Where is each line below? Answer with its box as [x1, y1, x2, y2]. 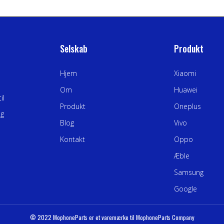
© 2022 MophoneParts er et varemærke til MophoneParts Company [29, 212, 194, 221]
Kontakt [60, 134, 85, 144]
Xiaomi [174, 68, 196, 78]
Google [174, 183, 197, 193]
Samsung [174, 167, 203, 177]
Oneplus [174, 101, 201, 111]
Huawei [174, 84, 197, 94]
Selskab [60, 41, 87, 55]
